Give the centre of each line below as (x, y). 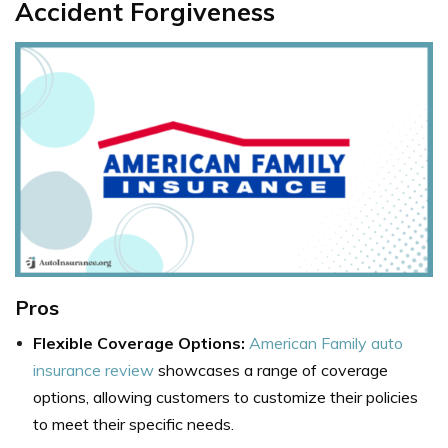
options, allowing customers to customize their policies (225, 397)
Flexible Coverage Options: (139, 343)
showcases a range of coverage (271, 370)
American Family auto (326, 343)
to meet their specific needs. (133, 424)
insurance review (93, 370)
